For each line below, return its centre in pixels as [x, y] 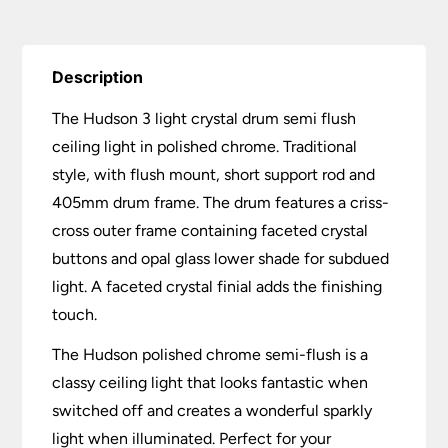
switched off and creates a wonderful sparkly [212, 410]
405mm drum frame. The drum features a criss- [221, 202]
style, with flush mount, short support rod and [214, 174]
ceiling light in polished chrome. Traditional [205, 146]
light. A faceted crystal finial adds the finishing [217, 286]
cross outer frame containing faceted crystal [210, 230]
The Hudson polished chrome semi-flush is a [210, 354]
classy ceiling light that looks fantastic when [210, 382]
